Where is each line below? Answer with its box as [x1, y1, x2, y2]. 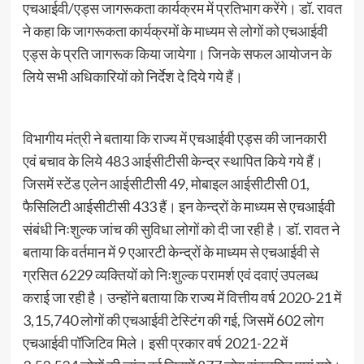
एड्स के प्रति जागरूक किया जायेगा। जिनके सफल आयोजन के [22, 44, 331, 63]
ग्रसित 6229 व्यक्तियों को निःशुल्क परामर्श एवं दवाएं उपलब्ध [22, 265, 318, 284]
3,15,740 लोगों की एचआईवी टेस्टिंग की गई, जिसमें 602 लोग [22, 310, 323, 329]
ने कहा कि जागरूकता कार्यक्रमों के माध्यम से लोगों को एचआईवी [22, 21, 327, 40]
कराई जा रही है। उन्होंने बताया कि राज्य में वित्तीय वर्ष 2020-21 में [22, 288, 341, 306]
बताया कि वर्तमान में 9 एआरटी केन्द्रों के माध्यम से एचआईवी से [22, 242, 319, 261]
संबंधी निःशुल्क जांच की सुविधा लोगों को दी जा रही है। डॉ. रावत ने [22, 219, 340, 238]
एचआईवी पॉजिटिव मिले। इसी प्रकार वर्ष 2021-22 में [22, 333, 288, 352]
